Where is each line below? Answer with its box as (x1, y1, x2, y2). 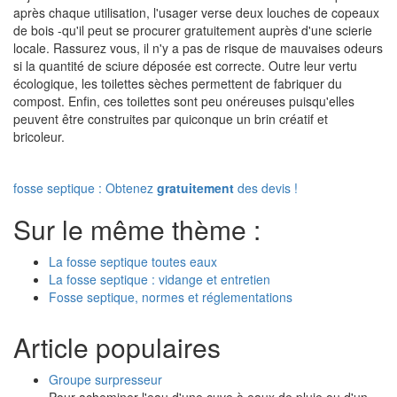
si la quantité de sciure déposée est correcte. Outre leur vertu (13, 57, 357, 74)
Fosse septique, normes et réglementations (49, 288, 292, 306)
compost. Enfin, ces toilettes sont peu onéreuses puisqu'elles (13, 92, 354, 110)
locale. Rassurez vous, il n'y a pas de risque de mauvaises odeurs (13, 39, 383, 57)
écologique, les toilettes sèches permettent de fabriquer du (13, 74, 342, 92)
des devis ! (234, 179, 298, 197)
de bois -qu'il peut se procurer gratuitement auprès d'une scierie (13, 21, 372, 39)
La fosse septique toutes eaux (49, 253, 217, 270)
